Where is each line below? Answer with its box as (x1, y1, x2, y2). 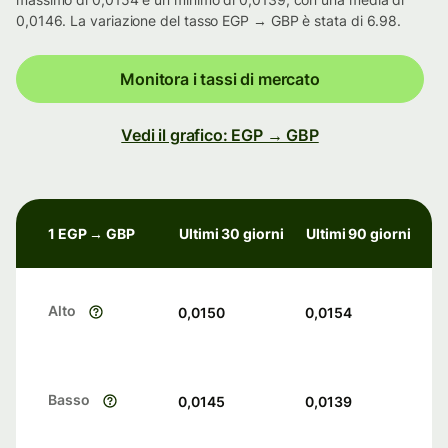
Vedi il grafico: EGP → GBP (121, 125, 319, 146)
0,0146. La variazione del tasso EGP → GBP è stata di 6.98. (16, 12, 402, 30)
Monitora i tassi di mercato (120, 69, 320, 90)
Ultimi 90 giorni (306, 225, 411, 243)
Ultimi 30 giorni (179, 225, 284, 243)
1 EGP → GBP (48, 225, 136, 243)
